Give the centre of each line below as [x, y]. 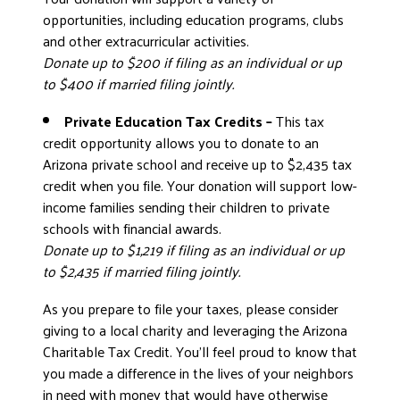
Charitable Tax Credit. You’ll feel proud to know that [200, 351]
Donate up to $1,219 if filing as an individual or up [194, 250]
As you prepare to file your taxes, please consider [191, 308]
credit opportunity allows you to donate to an [181, 142]
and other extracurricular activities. [146, 41]
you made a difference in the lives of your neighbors [198, 373]
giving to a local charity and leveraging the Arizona [195, 330]
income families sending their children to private [186, 207]
